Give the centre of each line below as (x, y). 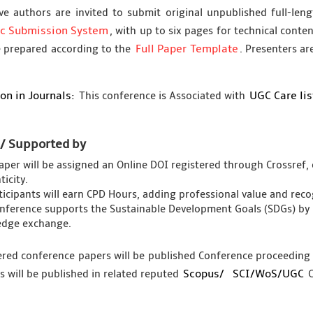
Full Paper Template (187, 49)
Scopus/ (203, 274)
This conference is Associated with (162, 96)
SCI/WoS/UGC (268, 274)
